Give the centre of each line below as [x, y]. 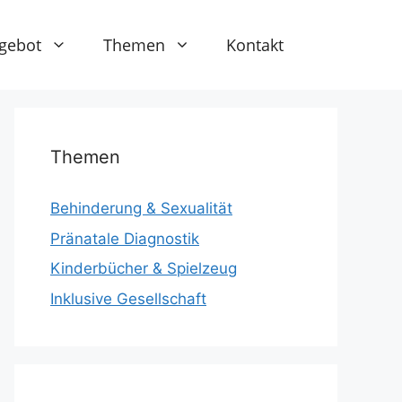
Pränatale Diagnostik [125, 238]
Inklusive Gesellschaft [128, 298]
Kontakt [255, 44]
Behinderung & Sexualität [141, 208]
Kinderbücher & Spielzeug [144, 268]
